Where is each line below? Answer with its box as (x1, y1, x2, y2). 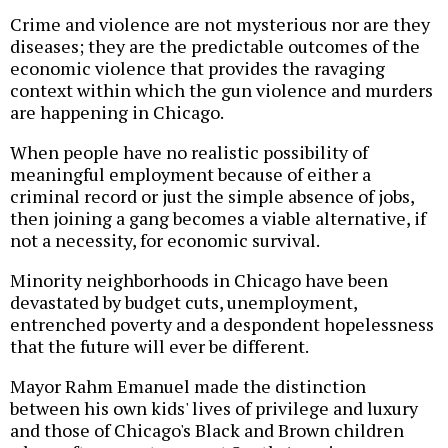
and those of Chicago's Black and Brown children (10, 418, 404, 443)
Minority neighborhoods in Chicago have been (10, 268, 388, 293)
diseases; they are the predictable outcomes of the (10, 34, 420, 59)
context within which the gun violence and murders (10, 78, 433, 103)
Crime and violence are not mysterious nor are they (10, 12, 430, 37)
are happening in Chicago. (10, 100, 224, 125)
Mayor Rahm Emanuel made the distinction (10, 374, 366, 399)
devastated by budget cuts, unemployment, (10, 290, 357, 315)
